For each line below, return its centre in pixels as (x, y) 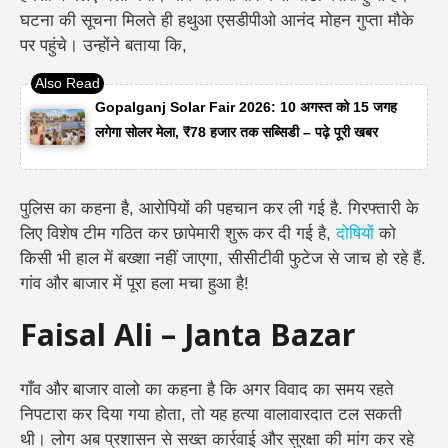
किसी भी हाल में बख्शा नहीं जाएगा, (124, 258)
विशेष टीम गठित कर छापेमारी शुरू (147, 233)
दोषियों (355, 233)
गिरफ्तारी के (383, 208)
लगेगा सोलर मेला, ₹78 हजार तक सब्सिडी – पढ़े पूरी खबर (238, 131)
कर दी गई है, (292, 233)
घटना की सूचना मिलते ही (99, 21)
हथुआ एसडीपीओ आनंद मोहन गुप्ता (280, 21)
